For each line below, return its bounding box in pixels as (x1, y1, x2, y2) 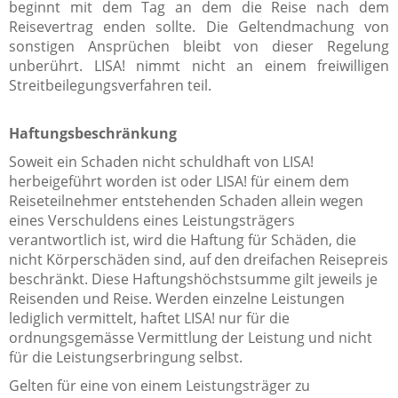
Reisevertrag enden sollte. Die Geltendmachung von (9, 16, 389, 36)
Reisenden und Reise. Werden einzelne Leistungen (9, 288, 345, 308)
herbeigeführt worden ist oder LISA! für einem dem (9, 171, 349, 191)
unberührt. (9, 55, 94, 76)
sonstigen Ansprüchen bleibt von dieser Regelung (9, 36, 389, 56)
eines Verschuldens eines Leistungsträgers (9, 210, 295, 230)
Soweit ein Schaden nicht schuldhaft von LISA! (9, 151, 314, 171)
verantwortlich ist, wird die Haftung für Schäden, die (9, 229, 356, 250)
